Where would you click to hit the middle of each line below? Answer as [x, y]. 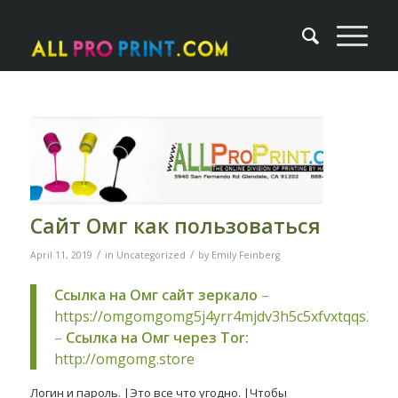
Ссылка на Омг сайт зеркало [155, 295]
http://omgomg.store [124, 358]
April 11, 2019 [61, 255]
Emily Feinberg [245, 255]
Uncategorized [151, 255]
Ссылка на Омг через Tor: [157, 337]
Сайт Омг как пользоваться [175, 226]
